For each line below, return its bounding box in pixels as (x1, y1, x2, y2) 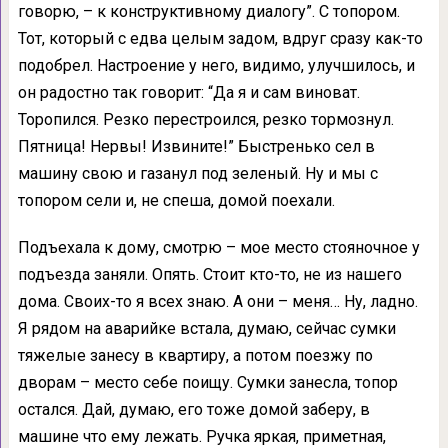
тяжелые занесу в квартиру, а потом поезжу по (17, 346, 373, 366)
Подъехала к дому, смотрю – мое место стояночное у (17, 238, 420, 258)
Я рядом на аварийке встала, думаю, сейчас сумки (17, 319, 396, 339)
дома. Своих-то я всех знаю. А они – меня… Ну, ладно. (17, 292, 418, 312)
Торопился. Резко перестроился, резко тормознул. (17, 110, 394, 130)
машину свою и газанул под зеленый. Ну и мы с (17, 164, 378, 184)
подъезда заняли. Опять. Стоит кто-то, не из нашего (17, 265, 402, 285)
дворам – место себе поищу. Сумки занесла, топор (17, 373, 398, 393)
